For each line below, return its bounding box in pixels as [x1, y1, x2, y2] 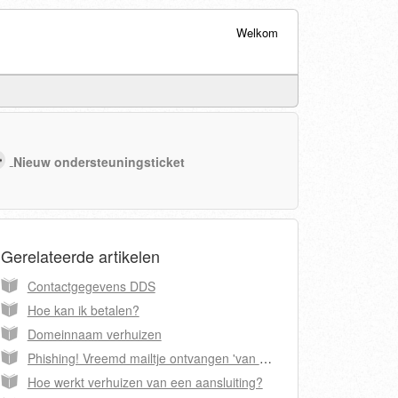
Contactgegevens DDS [27, 277, 155, 296]
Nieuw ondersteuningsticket [12, 152, 185, 171]
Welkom [235, 23, 278, 41]
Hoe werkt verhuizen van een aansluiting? [27, 373, 263, 392]
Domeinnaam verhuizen [27, 325, 162, 344]
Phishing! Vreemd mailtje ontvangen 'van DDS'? [259, 349, 272, 368]
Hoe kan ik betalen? [27, 301, 139, 320]
